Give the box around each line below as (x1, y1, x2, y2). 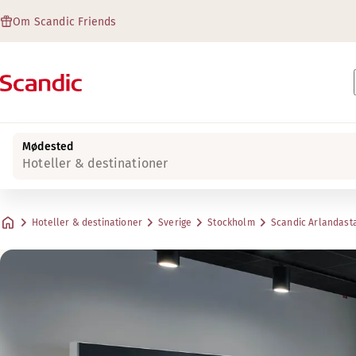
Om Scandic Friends (13, 15, 117, 29)
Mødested (22, 140, 74, 153)
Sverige (158, 217, 192, 228)
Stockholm (207, 217, 255, 228)
